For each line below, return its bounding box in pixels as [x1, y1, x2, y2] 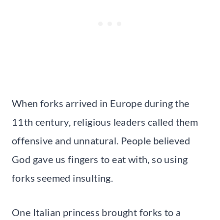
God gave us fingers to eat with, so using [12, 153, 188, 165]
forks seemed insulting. [12, 171, 113, 184]
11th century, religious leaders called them [12, 115, 198, 128]
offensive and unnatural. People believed [12, 134, 190, 146]
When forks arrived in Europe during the [12, 97, 190, 109]
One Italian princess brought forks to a [12, 206, 181, 218]
